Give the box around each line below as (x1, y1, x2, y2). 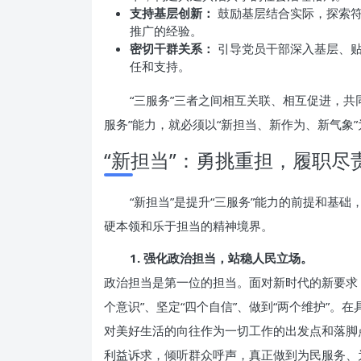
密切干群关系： (130, 40, 214, 56)
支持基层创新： (130, 5, 214, 21)
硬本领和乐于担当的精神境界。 (104, 218, 273, 234)
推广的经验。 (130, 23, 202, 39)
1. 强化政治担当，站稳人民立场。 (130, 250, 313, 266)
